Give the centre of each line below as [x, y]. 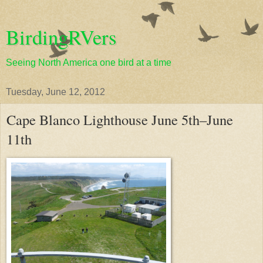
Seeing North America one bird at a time [89, 63]
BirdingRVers [61, 37]
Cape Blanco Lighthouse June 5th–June [120, 119]
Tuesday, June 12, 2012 [55, 92]
